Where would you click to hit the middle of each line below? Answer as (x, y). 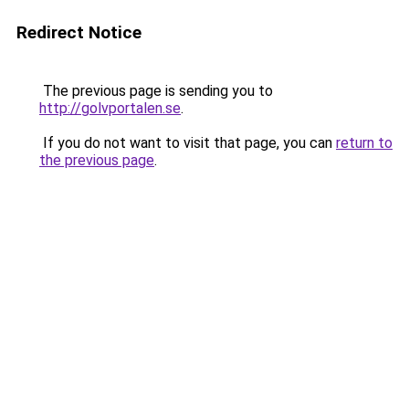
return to (364, 143)
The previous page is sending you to (156, 91)
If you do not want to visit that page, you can (188, 143)
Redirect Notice (79, 32)
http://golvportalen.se (110, 108)
